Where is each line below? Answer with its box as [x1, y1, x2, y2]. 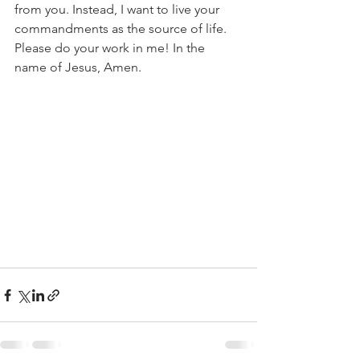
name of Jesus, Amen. [14, 59, 141, 75]
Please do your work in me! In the [14, 40, 208, 55]
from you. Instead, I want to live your [14, 2, 223, 17]
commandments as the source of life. [14, 21, 230, 36]
